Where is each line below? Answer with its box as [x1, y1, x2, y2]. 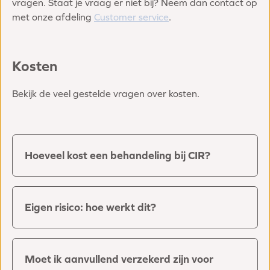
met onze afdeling [12, 11, 94, 23]
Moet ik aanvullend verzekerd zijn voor [25, 253, 213, 266]
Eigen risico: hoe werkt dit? [25, 201, 156, 214]
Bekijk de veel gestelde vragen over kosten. [12, 88, 202, 99]
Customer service [94, 11, 169, 23]
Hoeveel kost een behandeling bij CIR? [25, 149, 210, 162]
